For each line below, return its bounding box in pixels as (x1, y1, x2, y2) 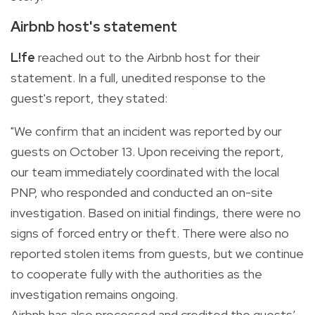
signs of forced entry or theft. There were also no (11, 224, 289, 241)
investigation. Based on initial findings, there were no (11, 204, 301, 221)
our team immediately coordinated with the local (11, 163, 279, 180)
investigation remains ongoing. (11, 285, 178, 302)
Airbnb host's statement (11, 16, 177, 36)
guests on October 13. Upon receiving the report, (11, 143, 284, 160)
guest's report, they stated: (11, 89, 167, 106)
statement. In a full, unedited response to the (11, 69, 266, 86)
